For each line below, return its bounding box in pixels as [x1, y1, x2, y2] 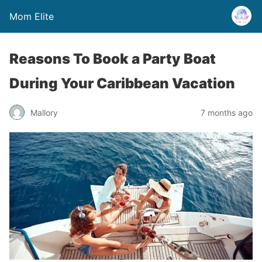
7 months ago [201, 107, 253, 118]
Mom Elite [9, 11, 54, 22]
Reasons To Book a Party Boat [9, 50, 216, 67]
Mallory [30, 107, 58, 118]
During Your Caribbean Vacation [9, 75, 235, 92]
